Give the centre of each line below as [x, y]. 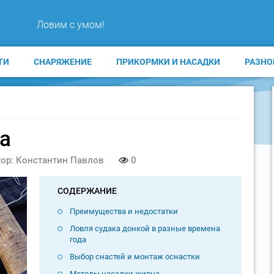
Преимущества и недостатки [124, 211]
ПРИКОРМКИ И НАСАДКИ [168, 62]
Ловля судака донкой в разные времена [145, 228]
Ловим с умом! [70, 24]
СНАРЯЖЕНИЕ [62, 62]
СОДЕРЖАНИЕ [87, 191]
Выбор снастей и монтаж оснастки [135, 256]
